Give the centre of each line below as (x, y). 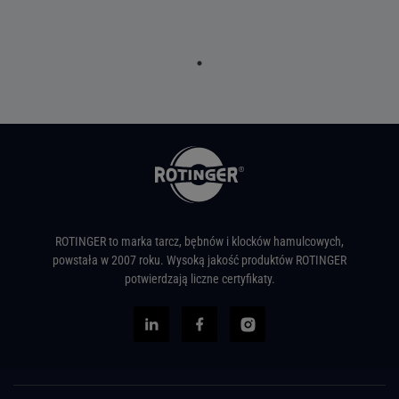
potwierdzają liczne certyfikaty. (199, 279)
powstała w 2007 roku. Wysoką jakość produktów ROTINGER (199, 260)
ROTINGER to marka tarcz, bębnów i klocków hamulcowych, (199, 241)
